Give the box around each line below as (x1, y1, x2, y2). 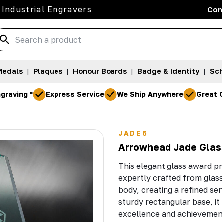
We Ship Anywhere (117, 90, 183, 99)
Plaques (33, 67, 62, 76)
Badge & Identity (137, 67, 199, 76)
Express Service (46, 90, 104, 99)
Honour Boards (72, 67, 127, 76)
